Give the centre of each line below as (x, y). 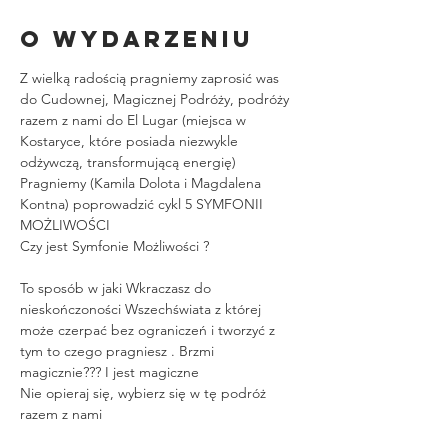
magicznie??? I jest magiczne (109, 371)
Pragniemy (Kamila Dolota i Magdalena (142, 182)
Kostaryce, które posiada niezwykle (131, 140)
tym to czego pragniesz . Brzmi (119, 350)
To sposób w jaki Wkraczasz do (117, 287)
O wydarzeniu (137, 38)
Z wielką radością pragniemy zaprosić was (151, 77)
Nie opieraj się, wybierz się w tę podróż (145, 392)
